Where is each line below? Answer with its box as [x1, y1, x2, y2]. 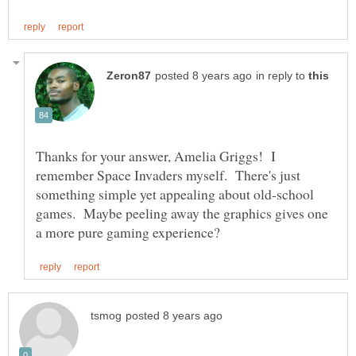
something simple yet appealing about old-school [36, 184, 314, 203]
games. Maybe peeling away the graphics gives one [36, 203, 328, 222]
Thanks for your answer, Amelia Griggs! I [36, 145, 276, 165]
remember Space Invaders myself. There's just [36, 164, 300, 184]
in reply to [256, 69, 308, 82]
